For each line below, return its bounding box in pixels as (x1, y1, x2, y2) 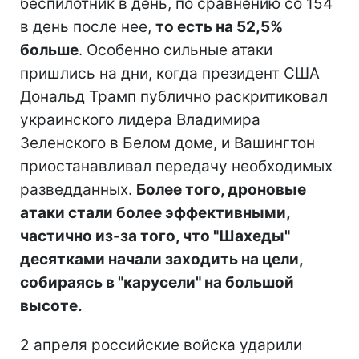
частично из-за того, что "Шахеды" (20, 226, 290, 245)
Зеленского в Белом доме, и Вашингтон (20, 133, 315, 152)
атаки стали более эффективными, (20, 203, 290, 222)
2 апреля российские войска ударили (20, 335, 302, 354)
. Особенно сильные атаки (79, 40, 272, 59)
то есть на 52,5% (155, 17, 283, 36)
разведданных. (20, 179, 136, 199)
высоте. (20, 296, 83, 315)
